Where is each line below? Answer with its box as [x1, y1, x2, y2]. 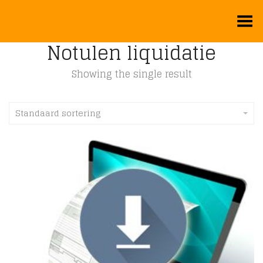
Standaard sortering [15, 106, 101, 120]
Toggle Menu [199, 9, 254, 24]
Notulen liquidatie [47, 36, 216, 70]
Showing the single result [71, 66, 192, 82]
